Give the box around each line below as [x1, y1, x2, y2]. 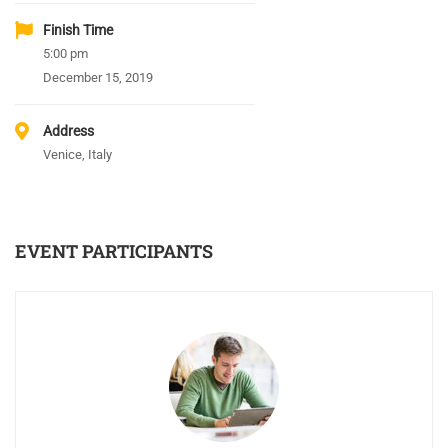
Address [43, 123, 94, 140]
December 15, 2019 [43, 70, 153, 86]
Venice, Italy [43, 147, 112, 163]
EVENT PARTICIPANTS [15, 239, 213, 264]
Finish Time [43, 22, 113, 39]
